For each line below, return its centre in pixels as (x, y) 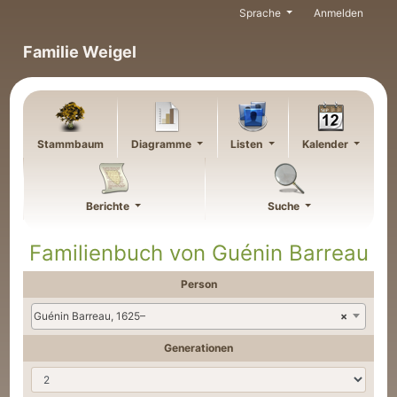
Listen (248, 144)
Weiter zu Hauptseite (63, 9)
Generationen (198, 347)
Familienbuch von (120, 253)
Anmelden (338, 13)
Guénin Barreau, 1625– (90, 316)
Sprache (261, 13)
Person (198, 284)
